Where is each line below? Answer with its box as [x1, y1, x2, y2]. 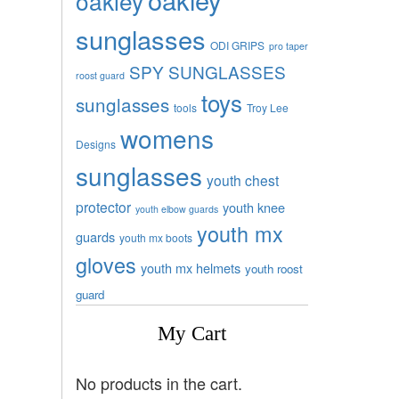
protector [75, 196, 131, 216]
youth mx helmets [140, 257, 240, 277]
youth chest [206, 169, 279, 190]
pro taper [268, 38, 308, 53]
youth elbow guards [134, 201, 218, 216]
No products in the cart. [75, 370, 242, 395]
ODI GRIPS [209, 37, 265, 53]
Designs [75, 135, 116, 151]
